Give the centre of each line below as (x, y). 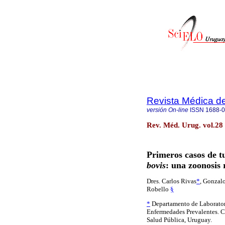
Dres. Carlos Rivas (172, 181)
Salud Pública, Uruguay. (179, 220)
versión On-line (167, 110)
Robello (158, 189)
